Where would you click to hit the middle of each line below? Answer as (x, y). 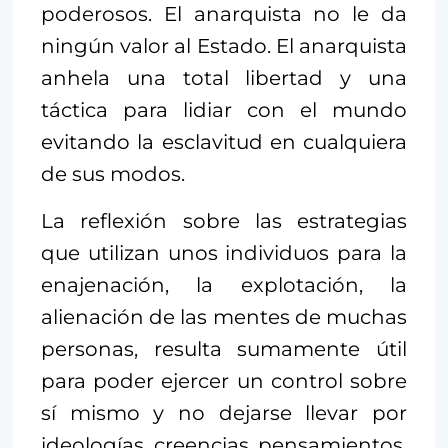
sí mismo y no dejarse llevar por (224, 412)
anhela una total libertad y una (224, 77)
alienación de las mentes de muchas (224, 316)
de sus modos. (113, 173)
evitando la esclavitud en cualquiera (224, 141)
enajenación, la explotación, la (224, 284)
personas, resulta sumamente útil (224, 348)
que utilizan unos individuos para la (224, 252)
